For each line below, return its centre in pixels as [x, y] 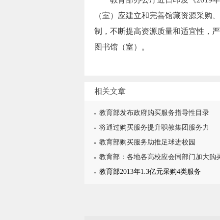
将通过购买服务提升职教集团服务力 [154, 127]
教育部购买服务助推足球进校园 [147, 142]
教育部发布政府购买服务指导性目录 [154, 113]
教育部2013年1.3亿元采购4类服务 [150, 172]
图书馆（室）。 [122, 47]
